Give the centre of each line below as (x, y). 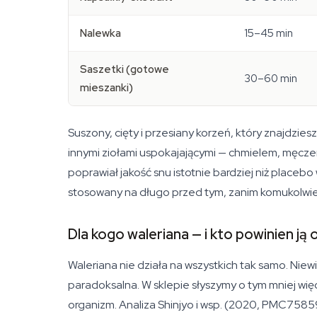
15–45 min (269, 33)
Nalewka (100, 33)
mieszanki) (106, 88)
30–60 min (271, 79)
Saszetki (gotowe (125, 69)
